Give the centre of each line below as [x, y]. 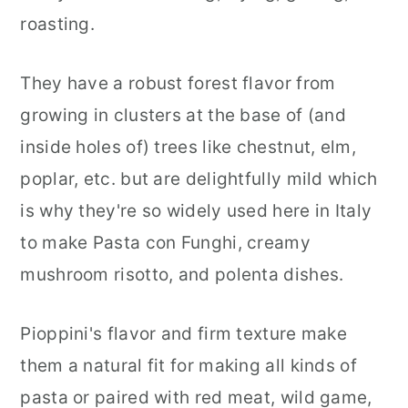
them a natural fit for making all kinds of [189, 366]
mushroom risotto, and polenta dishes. [182, 275]
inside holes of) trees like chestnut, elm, [188, 148]
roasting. [58, 25]
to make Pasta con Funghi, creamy [165, 243]
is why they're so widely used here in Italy [196, 211]
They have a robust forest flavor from [178, 84]
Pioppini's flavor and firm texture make [184, 334]
